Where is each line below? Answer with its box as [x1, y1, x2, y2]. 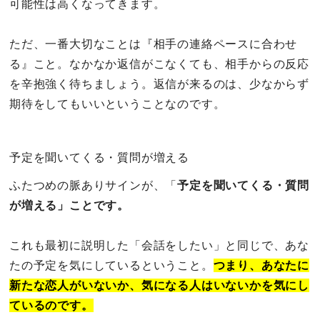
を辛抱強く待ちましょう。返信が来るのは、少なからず [9, 76, 309, 91]
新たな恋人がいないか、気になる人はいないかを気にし [9, 278, 309, 292]
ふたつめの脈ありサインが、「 [9, 178, 178, 192]
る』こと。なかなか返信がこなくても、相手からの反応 [9, 56, 310, 71]
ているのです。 [9, 298, 94, 312]
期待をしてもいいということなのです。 [9, 96, 226, 111]
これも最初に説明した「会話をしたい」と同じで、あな [9, 238, 309, 252]
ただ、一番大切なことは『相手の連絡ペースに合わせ [9, 36, 298, 51]
